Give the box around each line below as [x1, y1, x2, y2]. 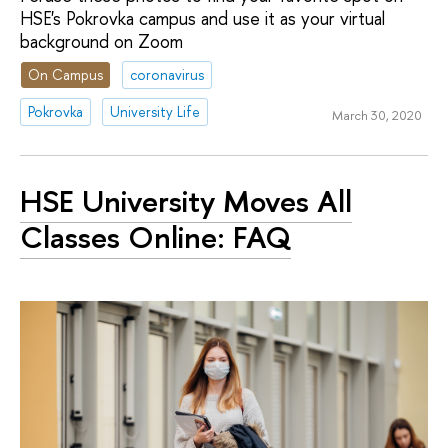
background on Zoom [20, 28, 183, 54]
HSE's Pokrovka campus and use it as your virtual [20, 5, 385, 31]
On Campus [28, 65, 104, 85]
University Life [110, 102, 201, 122]
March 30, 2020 [331, 105, 422, 124]
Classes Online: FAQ [20, 215, 291, 258]
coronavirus [130, 65, 205, 85]
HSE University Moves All [20, 179, 352, 222]
